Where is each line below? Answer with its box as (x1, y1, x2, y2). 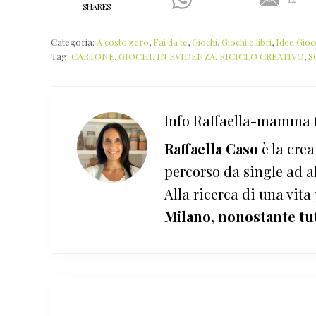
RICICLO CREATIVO (219, 49, 304, 62)
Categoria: (51, 35, 97, 48)
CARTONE (71, 49, 114, 62)
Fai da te (153, 35, 188, 48)
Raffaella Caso (164, 138, 258, 158)
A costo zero (97, 35, 149, 48)
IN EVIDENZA (157, 49, 215, 62)
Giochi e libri (221, 35, 272, 48)
